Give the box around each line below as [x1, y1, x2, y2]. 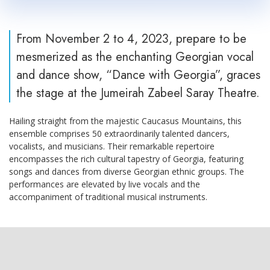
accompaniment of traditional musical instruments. [9, 190, 207, 202]
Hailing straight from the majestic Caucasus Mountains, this [9, 115, 242, 127]
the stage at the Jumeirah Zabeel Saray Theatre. [16, 84, 260, 102]
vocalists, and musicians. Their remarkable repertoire [9, 140, 215, 152]
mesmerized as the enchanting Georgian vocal [16, 48, 254, 66]
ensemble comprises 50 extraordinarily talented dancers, [9, 127, 230, 139]
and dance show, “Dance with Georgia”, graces [16, 66, 260, 84]
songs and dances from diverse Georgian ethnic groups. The [9, 165, 244, 177]
